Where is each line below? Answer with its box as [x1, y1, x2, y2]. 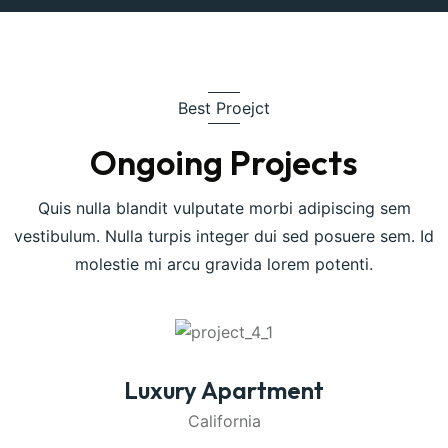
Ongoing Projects [90, 141, 358, 185]
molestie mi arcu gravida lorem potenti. [75, 254, 373, 275]
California [187, 410, 261, 431]
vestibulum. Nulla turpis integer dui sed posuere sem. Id [14, 226, 434, 247]
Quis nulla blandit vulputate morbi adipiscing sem [37, 198, 411, 219]
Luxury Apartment [124, 374, 324, 405]
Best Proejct [178, 97, 270, 118]
